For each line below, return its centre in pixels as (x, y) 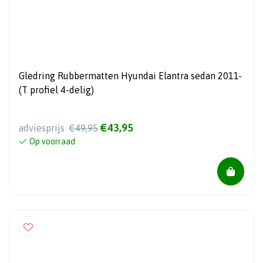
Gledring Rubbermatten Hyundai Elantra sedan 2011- (130, 76)
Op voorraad (52, 142)
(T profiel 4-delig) (56, 90)
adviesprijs (43, 128)
